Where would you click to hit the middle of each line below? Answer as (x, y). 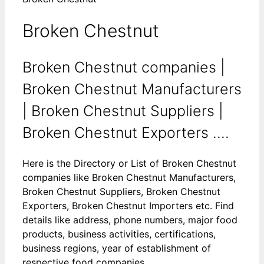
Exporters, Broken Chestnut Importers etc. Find (128, 205)
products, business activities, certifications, (119, 234)
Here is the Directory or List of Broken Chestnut (129, 163)
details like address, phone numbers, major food (130, 220)
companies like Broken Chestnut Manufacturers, (129, 177)
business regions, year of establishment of (117, 248)
